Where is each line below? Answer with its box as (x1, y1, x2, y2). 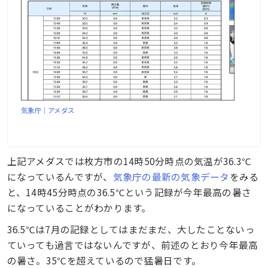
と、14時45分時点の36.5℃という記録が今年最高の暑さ (7, 185, 252, 199)
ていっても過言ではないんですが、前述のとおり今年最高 (7, 238, 258, 252)
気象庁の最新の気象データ (112, 170, 230, 184)
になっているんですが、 (7, 170, 113, 184)
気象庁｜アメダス (21, 105, 75, 115)
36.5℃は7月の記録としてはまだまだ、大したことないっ (7, 223, 255, 236)
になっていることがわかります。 (7, 201, 151, 215)
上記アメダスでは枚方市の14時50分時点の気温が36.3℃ (7, 154, 252, 168)
